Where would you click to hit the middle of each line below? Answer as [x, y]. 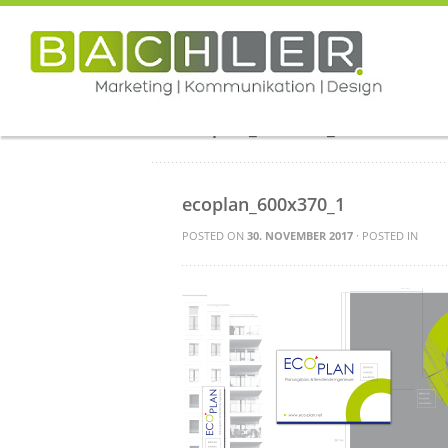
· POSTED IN [385, 235]
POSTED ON [214, 235]
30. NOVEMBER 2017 [300, 235]
